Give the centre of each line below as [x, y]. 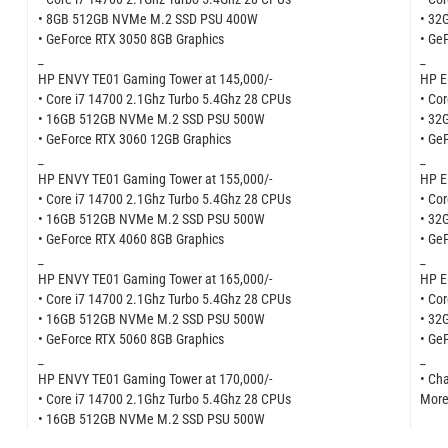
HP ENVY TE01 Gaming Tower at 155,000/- [154, 178]
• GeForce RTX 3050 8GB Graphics [130, 38]
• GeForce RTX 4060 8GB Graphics [130, 238]
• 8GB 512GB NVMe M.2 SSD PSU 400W [147, 18]
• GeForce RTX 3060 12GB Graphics [134, 138]
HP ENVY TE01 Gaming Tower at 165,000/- [154, 278]
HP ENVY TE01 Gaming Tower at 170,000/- [154, 378]
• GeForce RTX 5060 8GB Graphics [130, 338]
